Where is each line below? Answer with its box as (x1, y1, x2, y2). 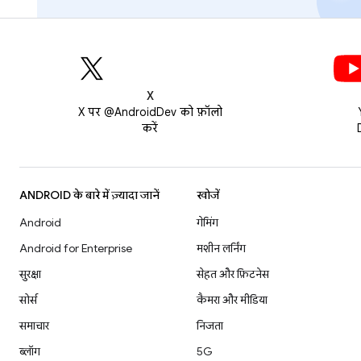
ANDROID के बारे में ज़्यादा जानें (19, 188, 160, 203)
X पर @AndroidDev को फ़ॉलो (77, 105, 222, 120)
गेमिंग (197, 215, 218, 230)
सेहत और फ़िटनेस (197, 267, 269, 282)
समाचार (19, 318, 49, 334)
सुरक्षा (19, 267, 41, 282)
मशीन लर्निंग (197, 241, 246, 256)
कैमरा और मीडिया (197, 293, 268, 308)
